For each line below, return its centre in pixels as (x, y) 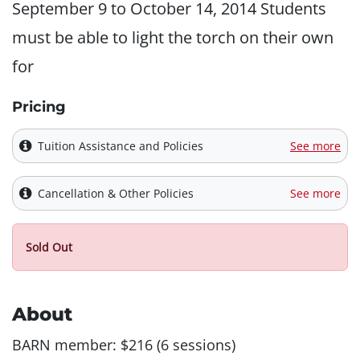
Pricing (39, 107)
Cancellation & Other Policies (116, 194)
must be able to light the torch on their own (173, 38)
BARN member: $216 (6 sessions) (124, 345)
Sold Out (49, 247)
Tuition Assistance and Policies (121, 146)
